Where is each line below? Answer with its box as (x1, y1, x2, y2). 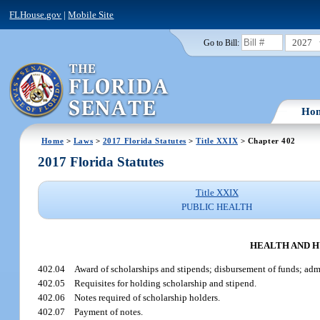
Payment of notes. (74, 306, 144, 318)
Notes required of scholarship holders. (74, 292, 221, 304)
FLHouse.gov (9, 9, 62, 20)
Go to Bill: (203, 38, 239, 47)
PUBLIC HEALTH (181, 201, 253, 213)
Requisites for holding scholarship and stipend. (74, 278, 257, 289)
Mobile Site (68, 9, 114, 20)
